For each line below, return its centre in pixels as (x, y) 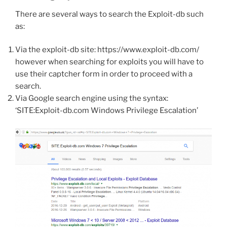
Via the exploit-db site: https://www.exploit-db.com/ (107, 50)
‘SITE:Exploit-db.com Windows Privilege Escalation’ (107, 111)
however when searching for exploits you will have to (109, 62)
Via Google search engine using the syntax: (92, 99)
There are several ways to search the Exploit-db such (109, 14)
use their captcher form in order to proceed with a (104, 74)
